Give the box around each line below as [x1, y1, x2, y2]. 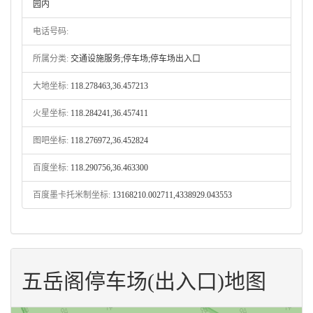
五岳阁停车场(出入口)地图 [22, 270, 266, 293]
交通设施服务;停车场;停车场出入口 [68, 54, 201, 64]
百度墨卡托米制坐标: [33, 190, 110, 200]
